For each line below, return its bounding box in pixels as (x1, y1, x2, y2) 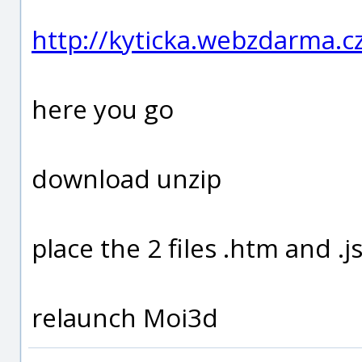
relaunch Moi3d (32, 300, 218, 335)
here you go (32, 91, 174, 126)
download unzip (32, 161, 221, 196)
